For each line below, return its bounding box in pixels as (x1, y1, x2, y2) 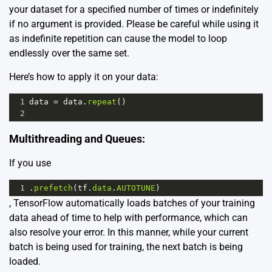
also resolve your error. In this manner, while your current (9, 226, 248, 238)
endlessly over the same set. (9, 47, 129, 59)
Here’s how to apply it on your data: (9, 70, 158, 83)
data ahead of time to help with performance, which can (9, 211, 248, 223)
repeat (87, 97, 117, 106)
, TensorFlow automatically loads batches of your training (9, 197, 255, 209)
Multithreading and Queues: (9, 132, 145, 145)
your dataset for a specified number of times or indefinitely (9, 3, 259, 15)
